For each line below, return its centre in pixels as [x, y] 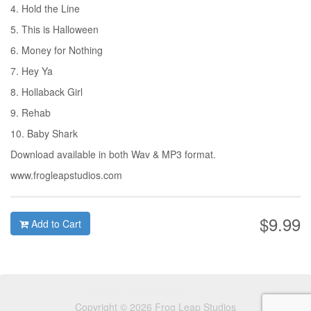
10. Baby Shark [44, 133]
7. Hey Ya [32, 70]
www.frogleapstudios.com [66, 175]
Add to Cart [55, 223]
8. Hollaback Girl [47, 91]
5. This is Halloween [54, 29]
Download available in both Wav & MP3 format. [113, 154]
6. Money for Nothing [57, 50]
